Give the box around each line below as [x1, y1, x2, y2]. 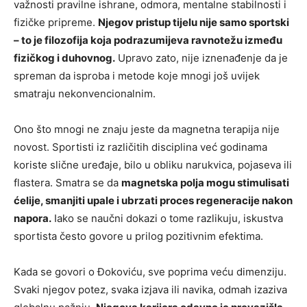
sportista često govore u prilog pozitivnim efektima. [14, 230, 263, 243]
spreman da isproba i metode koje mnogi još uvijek [14, 69, 260, 83]
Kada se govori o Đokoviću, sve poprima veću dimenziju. [14, 265, 286, 279]
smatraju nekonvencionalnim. [14, 87, 156, 101]
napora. [14, 212, 51, 225]
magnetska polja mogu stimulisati [121, 176, 289, 190]
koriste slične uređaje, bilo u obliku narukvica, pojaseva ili [14, 158, 292, 172]
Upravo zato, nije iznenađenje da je [115, 51, 288, 65]
